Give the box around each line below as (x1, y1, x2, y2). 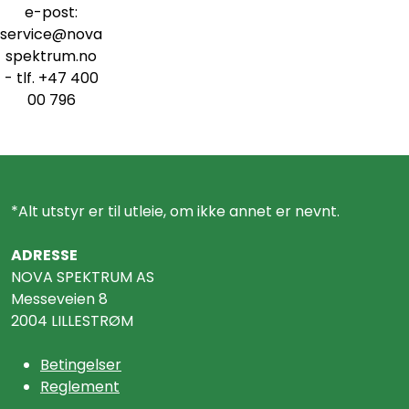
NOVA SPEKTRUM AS (11, 267, 154, 288)
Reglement (40, 376, 120, 397)
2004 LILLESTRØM (11, 310, 133, 331)
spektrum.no (5, 45, 97, 67)
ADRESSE (11, 245, 78, 266)
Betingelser (40, 354, 121, 375)
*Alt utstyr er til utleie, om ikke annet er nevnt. (11, 201, 340, 222)
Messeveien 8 (11, 288, 108, 309)
